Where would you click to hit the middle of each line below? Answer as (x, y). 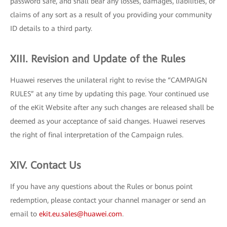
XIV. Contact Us (45, 165)
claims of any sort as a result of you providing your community (111, 15)
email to (25, 214)
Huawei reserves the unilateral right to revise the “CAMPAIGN (109, 80)
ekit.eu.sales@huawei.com (81, 214)
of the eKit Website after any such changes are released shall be (112, 107)
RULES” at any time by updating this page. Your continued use (109, 94)
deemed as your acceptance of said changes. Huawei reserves (108, 121)
